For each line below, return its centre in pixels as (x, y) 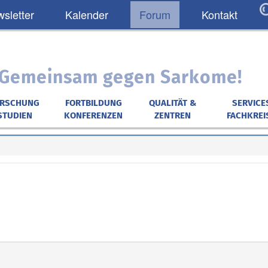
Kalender (87, 14)
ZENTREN (172, 115)
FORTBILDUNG (93, 103)
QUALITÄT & (172, 103)
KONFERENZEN (94, 115)
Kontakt (220, 14)
